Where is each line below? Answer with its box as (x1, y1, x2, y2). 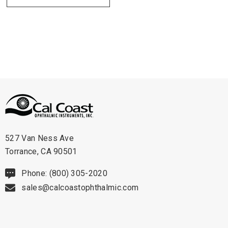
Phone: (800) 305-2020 (21, 168, 108, 178)
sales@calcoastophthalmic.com (21, 182, 139, 192)
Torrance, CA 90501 (5, 146, 77, 156)
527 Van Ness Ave (5, 133, 74, 143)
